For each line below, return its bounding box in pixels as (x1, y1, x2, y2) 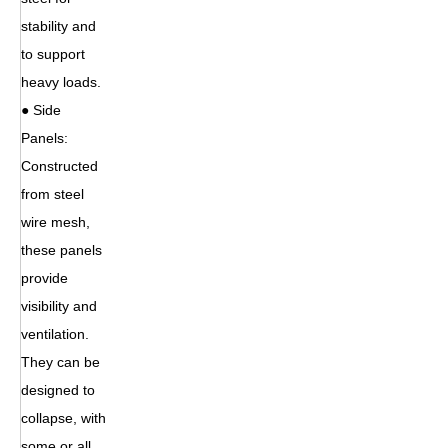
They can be (21, 353, 100, 370)
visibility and (21, 297, 97, 314)
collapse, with (21, 409, 106, 426)
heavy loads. (21, 73, 101, 90)
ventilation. (21, 325, 89, 342)
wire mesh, (21, 213, 90, 230)
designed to (21, 381, 95, 398)
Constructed (21, 157, 98, 174)
